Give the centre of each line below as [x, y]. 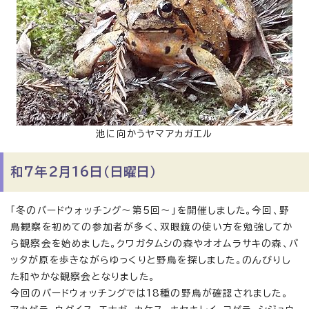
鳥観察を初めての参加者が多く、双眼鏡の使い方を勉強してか [152, 227]
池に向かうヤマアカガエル [154, 134]
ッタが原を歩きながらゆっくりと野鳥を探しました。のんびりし [151, 260]
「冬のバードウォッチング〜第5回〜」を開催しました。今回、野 [150, 210]
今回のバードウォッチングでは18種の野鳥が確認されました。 [149, 293]
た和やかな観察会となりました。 [83, 277]
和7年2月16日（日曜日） [84, 172]
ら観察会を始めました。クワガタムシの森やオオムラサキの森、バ [155, 243]
